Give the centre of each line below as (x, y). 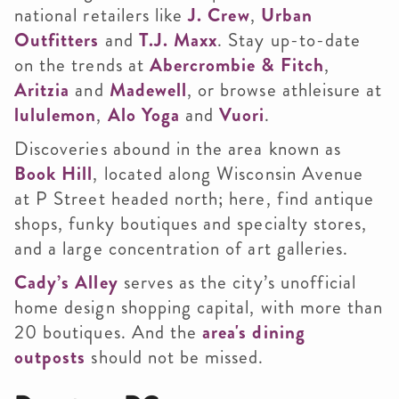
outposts (50, 358)
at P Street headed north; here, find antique (195, 199)
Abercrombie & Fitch (236, 65)
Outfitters (60, 41)
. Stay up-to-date (289, 41)
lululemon (56, 115)
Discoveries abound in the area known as (178, 149)
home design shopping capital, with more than (199, 308)
